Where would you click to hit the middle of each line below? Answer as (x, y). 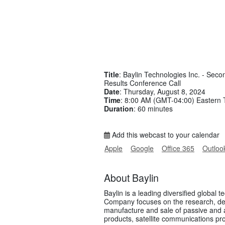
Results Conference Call (142, 83)
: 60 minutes (153, 108)
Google (142, 148)
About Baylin (131, 178)
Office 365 (178, 148)
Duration (119, 108)
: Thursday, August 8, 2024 (162, 91)
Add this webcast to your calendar (165, 135)
